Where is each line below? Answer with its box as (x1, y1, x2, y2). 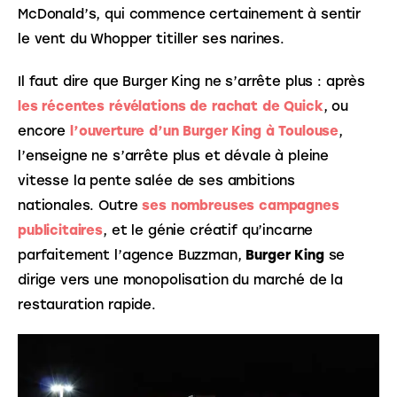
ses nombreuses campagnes (142, 197, 344, 214)
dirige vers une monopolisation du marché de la (18, 271, 347, 288)
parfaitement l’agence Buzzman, (18, 246, 246, 263)
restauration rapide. (18, 296, 156, 313)
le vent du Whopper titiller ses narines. (18, 31, 285, 48)
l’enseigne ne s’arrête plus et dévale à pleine (18, 147, 333, 164)
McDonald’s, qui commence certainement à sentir (18, 6, 365, 23)
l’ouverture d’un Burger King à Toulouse (69, 122, 339, 139)
